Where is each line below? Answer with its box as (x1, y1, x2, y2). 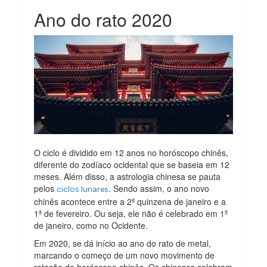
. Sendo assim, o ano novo (108, 182, 210, 195)
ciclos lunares (57, 184, 109, 195)
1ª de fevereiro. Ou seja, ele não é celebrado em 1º (34, 207, 228, 220)
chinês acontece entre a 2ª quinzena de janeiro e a (34, 195, 226, 208)
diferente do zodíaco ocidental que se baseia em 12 (34, 159, 230, 171)
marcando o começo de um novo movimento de (34, 249, 215, 262)
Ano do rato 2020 (34, 6, 173, 32)
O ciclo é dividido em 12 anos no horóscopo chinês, (34, 147, 229, 159)
